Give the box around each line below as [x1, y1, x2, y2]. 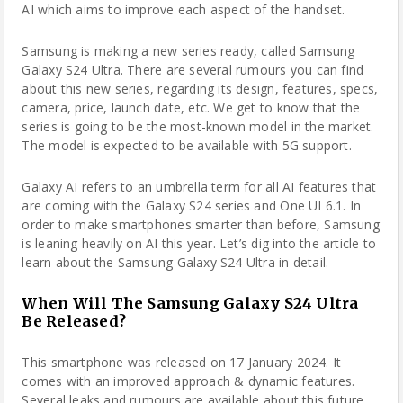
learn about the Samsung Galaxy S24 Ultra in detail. [22, 254, 329, 271]
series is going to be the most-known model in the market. [22, 118, 374, 135]
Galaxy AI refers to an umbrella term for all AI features [22, 178, 353, 195]
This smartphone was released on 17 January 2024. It [22, 354, 342, 371]
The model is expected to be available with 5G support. [22, 137, 352, 154]
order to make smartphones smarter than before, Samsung [22, 216, 380, 233]
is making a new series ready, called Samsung [76, 42, 355, 59]
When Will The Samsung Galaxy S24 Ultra [22, 294, 359, 312]
